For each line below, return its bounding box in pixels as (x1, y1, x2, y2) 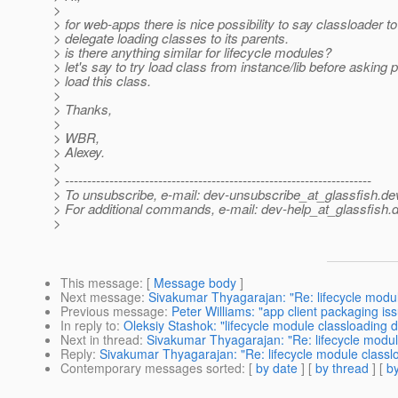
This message (60, 274, 139, 292)
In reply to (60, 316, 116, 335)
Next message (60, 288, 141, 306)
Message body (154, 274, 236, 292)
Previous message (60, 302, 164, 321)
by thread (315, 359, 369, 378)
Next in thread (60, 330, 139, 349)
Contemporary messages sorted (60, 359, 242, 378)
